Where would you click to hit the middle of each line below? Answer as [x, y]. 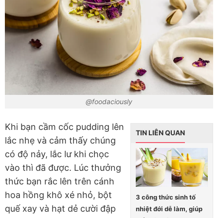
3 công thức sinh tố [166, 197]
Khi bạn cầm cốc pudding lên [64, 127]
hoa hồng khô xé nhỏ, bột [58, 195]
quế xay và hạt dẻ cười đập [60, 208]
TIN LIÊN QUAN [160, 132]
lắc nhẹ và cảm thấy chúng [60, 140]
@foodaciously [109, 102]
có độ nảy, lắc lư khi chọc [57, 154]
